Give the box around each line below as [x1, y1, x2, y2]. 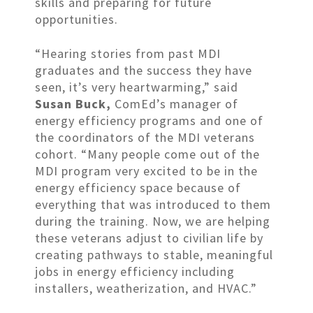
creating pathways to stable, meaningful [35, 246, 273, 263]
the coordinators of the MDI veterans [35, 129, 255, 145]
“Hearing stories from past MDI [35, 45, 221, 61]
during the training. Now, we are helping [35, 212, 270, 229]
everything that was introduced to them [35, 196, 271, 212]
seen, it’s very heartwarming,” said [35, 78, 238, 95]
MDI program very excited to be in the [35, 162, 258, 179]
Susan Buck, [35, 95, 115, 112]
